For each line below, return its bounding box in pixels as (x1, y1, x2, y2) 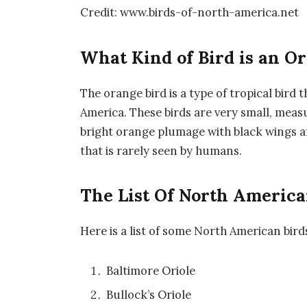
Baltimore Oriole (106, 262, 196, 278)
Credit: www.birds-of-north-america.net (80, 5, 299, 21)
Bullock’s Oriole (106, 287, 192, 303)
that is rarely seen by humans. (80, 143, 243, 158)
